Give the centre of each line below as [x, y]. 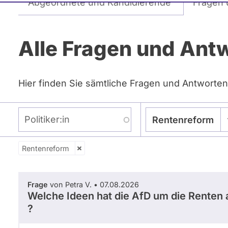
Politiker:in [37, 112]
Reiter [40, 15]
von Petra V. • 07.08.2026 [93, 184]
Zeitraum [52, 152]
